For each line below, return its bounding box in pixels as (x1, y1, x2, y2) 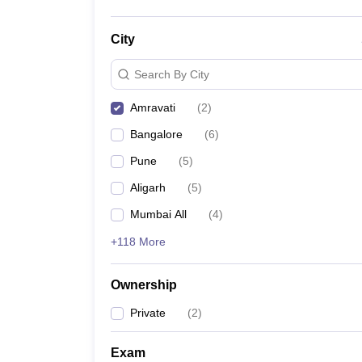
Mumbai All (130, 208, 187, 221)
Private (130, 306, 166, 319)
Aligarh (130, 181, 166, 194)
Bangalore (130, 128, 183, 141)
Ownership (111, 278, 177, 292)
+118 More (111, 235, 166, 248)
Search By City (134, 67, 209, 81)
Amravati (130, 101, 175, 114)
